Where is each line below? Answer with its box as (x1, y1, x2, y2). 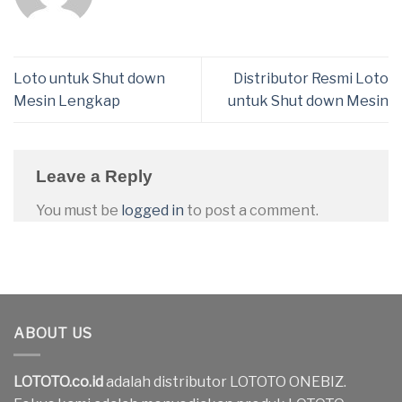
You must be (36, 202, 121, 220)
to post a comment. (184, 202, 319, 220)
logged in (121, 202, 184, 220)
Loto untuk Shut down (13, 70, 165, 88)
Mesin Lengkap (13, 92, 120, 110)
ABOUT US (13, 324, 92, 342)
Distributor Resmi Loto (233, 70, 389, 88)
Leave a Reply (36, 167, 157, 187)
